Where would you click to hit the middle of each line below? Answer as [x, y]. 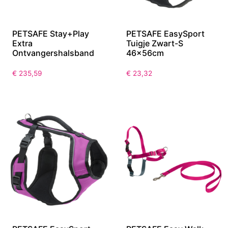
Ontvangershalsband [53, 53]
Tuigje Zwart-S [155, 44]
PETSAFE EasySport [165, 34]
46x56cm [145, 53]
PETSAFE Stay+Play [51, 34]
